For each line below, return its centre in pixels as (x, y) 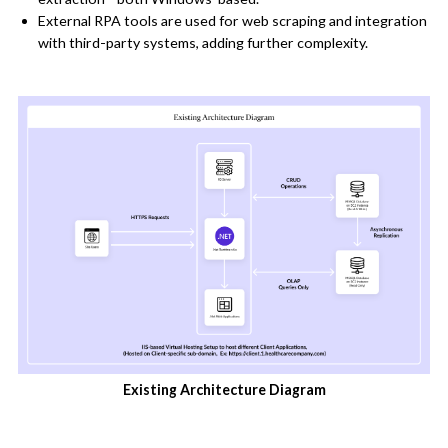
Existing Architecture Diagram (224, 390)
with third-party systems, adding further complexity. (202, 43)
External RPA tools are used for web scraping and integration (232, 21)
